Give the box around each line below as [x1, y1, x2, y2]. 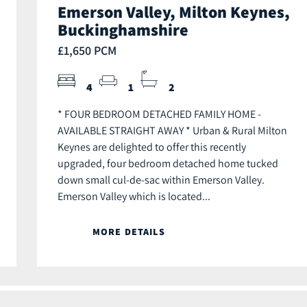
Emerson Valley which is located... [58, 189, 210, 204]
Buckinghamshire [58, 19, 188, 41]
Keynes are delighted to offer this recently [58, 140, 246, 154]
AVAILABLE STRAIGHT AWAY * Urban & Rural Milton [58, 123, 287, 138]
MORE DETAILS [93, 225, 165, 238]
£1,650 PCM [58, 42, 116, 59]
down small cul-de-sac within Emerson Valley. [58, 173, 265, 187]
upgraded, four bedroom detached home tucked [58, 156, 278, 171]
